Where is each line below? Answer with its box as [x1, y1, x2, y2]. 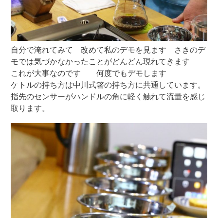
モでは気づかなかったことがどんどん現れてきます [11, 57, 206, 66]
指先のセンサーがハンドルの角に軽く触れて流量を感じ [11, 92, 206, 101]
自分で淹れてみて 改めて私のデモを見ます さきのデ [11, 46, 206, 54]
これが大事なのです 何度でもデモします [11, 69, 167, 78]
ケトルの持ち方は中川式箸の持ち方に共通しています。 [11, 81, 206, 90]
